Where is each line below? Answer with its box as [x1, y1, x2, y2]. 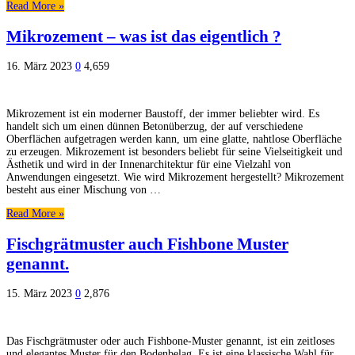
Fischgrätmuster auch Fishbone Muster [6, 234, 288, 254]
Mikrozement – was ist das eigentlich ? [6, 26, 281, 46]
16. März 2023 [6, 60, 72, 73]
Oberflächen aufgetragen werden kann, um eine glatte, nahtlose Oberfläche [6, 133, 342, 146]
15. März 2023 [6, 288, 72, 300]
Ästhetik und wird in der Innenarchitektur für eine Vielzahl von [6, 158, 291, 171]
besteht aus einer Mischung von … [6, 184, 161, 197]
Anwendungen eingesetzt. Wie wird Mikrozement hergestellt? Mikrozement [6, 171, 344, 184]
